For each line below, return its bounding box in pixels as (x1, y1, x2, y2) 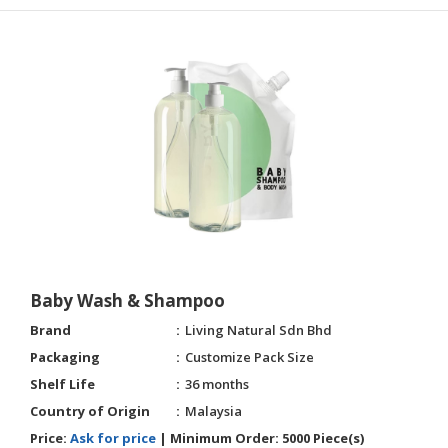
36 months (185, 375, 249, 393)
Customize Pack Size (185, 348, 314, 366)
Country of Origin (30, 402, 150, 420)
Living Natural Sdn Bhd (185, 321, 332, 339)
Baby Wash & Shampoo (30, 289, 225, 312)
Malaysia (185, 402, 242, 420)
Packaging (30, 348, 100, 366)
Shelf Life (30, 375, 95, 393)
